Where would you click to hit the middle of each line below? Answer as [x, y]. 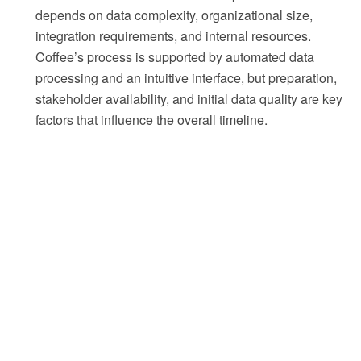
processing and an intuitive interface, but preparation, [186, 78]
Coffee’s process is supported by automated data [175, 57]
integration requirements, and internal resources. [173, 36]
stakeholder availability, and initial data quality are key [189, 99]
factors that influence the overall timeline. [151, 120]
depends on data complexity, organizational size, [174, 15]
